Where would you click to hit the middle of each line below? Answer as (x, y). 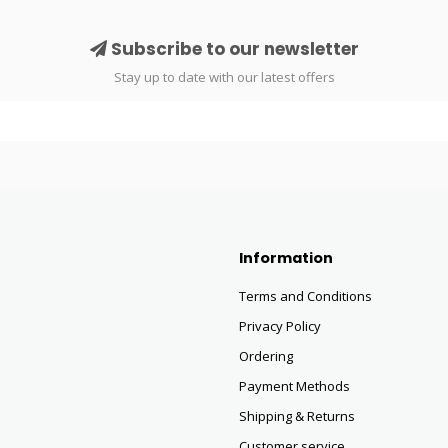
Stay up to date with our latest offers (224, 77)
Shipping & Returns (297, 416)
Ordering (266, 356)
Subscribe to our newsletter (232, 49)
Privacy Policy (280, 326)
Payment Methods (294, 386)
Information (286, 258)
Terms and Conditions (305, 296)
